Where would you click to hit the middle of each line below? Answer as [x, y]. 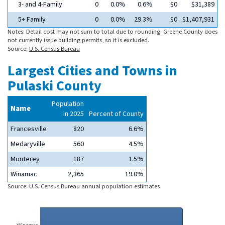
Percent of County [116, 114]
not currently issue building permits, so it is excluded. [78, 40]
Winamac [24, 174]
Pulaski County [54, 86]
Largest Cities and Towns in [92, 71]
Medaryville [28, 144]
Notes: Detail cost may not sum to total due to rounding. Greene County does [113, 32]
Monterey [25, 159]
